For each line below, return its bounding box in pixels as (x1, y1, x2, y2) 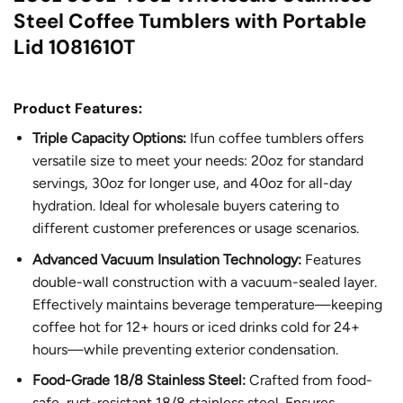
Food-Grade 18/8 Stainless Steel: (31, 372, 246, 390)
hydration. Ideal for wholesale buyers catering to (31, 197, 339, 215)
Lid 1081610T (13, 34, 135, 60)
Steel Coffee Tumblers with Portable (13, 8, 366, 34)
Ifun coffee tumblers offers (189, 130, 363, 148)
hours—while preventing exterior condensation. (31, 340, 338, 358)
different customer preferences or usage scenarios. (31, 219, 359, 237)
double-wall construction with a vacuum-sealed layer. (31, 273, 377, 291)
